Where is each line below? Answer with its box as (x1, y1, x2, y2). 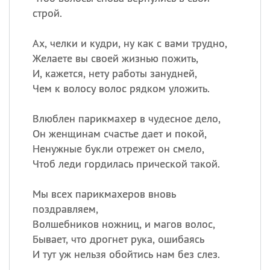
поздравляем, (32, 202, 98, 216)
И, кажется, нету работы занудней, (32, 66, 197, 80)
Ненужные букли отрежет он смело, (32, 142, 204, 155)
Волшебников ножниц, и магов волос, (32, 217, 215, 231)
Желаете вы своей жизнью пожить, (32, 51, 198, 65)
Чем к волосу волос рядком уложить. (32, 81, 210, 95)
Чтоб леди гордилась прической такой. (32, 157, 220, 171)
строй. (32, 6, 62, 20)
